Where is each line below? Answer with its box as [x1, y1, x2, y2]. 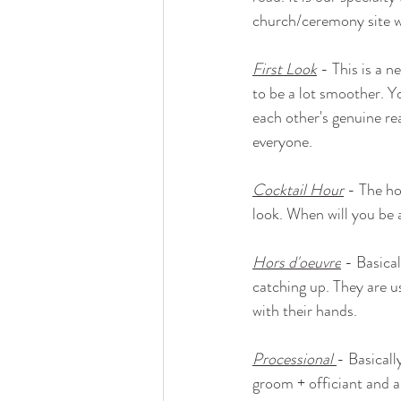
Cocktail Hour [252, 178, 344, 202]
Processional [252, 347, 333, 371]
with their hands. [252, 299, 357, 323]
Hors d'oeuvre [252, 251, 341, 275]
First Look [252, 57, 317, 81]
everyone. [252, 130, 312, 154]
